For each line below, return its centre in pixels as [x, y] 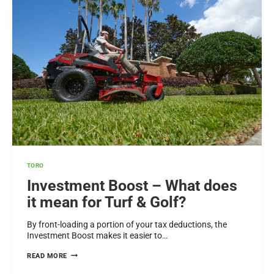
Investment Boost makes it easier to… [97, 235]
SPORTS [81, 42]
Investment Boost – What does [132, 185]
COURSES [83, 20]
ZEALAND [83, 97]
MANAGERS [87, 64]
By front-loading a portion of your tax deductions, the [127, 224]
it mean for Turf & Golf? [106, 202]
